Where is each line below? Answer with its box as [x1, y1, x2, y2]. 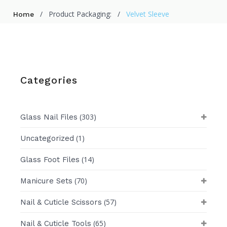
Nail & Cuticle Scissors [20, 197, 102, 207]
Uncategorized [20, 133, 74, 143]
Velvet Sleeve [126, 9, 170, 19]
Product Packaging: [49, 9, 112, 19]
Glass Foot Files [20, 155, 80, 164]
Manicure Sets [20, 176, 73, 185]
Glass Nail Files [20, 112, 78, 122]
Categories [20, 73, 78, 86]
